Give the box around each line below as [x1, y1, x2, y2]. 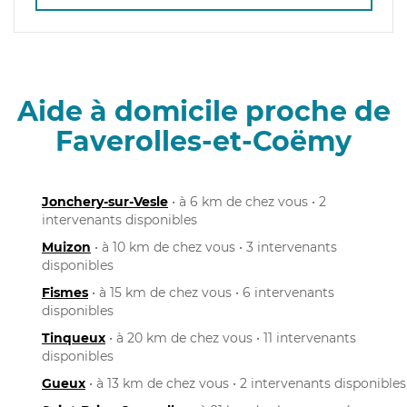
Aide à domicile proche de [16, 94, 391, 128]
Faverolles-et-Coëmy [55, 124, 352, 158]
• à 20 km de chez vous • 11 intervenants [105, 329, 356, 346]
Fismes [42, 283, 88, 301]
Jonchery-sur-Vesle [42, 193, 168, 210]
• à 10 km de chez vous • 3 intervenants [91, 238, 337, 255]
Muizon [42, 238, 91, 255]
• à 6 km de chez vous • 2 [168, 193, 326, 210]
